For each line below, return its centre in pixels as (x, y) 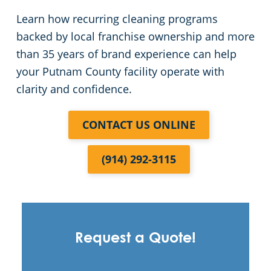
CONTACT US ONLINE (139, 125)
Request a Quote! (135, 239)
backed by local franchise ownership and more (135, 37)
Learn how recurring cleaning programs (117, 19)
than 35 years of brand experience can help (126, 54)
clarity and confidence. (74, 89)
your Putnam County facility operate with (120, 72)
